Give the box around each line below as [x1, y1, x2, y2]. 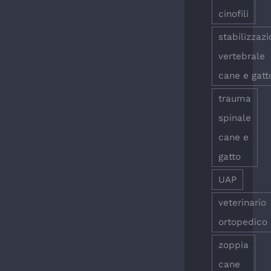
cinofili [218, 8, 249, 20]
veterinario [218, 197, 267, 209]
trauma [218, 93, 252, 105]
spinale [218, 113, 252, 124]
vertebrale [218, 51, 266, 62]
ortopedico [218, 217, 268, 228]
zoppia [218, 240, 249, 251]
